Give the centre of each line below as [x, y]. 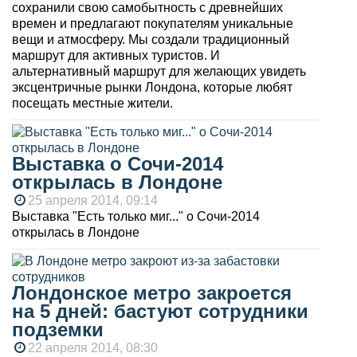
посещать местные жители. [92, 103]
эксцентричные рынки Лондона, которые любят [152, 87]
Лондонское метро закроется [152, 292]
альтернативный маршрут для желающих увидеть [159, 71]
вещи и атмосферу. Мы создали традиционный [151, 39]
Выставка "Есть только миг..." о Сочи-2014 [136, 216]
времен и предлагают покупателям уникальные [153, 23]
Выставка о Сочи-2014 [118, 163]
